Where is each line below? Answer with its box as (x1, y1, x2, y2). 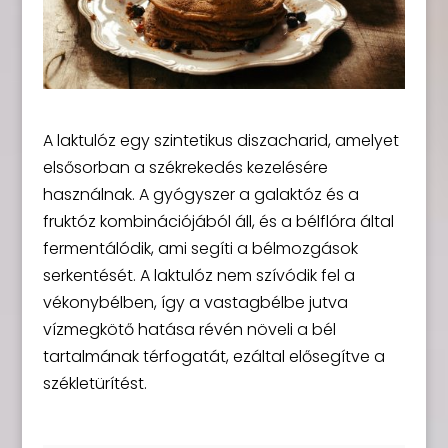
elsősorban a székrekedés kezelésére (42, 155, 328, 179)
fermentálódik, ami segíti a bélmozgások (42, 236, 358, 260)
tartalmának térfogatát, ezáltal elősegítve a (42, 344, 385, 368)
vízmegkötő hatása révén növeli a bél (42, 317, 336, 341)
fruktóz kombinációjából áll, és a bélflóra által (42, 209, 394, 233)
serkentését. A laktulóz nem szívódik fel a (42, 263, 355, 287)
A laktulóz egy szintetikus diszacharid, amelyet (42, 128, 399, 152)
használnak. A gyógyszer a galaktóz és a (42, 182, 359, 206)
